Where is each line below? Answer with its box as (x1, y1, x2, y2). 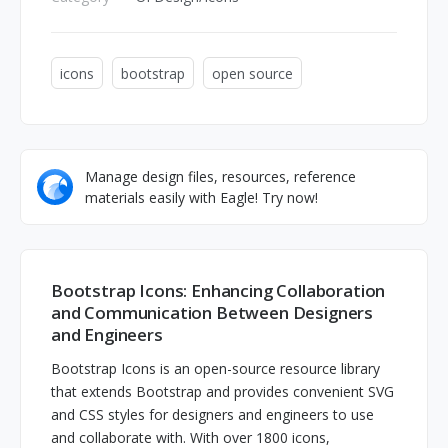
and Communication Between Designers (51, 301, 374, 325)
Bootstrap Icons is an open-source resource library (51, 358, 380, 378)
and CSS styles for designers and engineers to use (51, 404, 374, 424)
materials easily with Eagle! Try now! (85, 188, 318, 208)
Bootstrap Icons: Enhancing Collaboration (51, 279, 386, 303)
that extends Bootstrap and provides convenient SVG (51, 381, 394, 401)
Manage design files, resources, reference (85, 167, 356, 187)
